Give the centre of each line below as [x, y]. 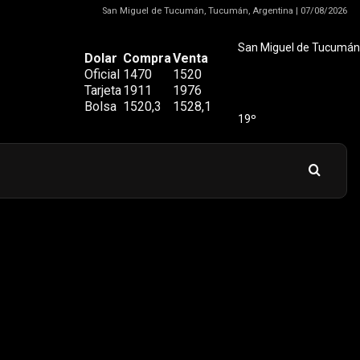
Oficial [102, 74]
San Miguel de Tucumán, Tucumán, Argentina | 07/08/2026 [225, 11]
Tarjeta [103, 90]
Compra [147, 58]
